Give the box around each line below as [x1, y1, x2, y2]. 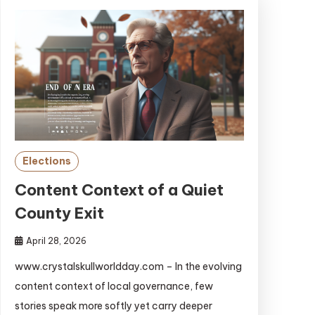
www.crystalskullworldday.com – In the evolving [14, 260, 242, 274]
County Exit [14, 203, 104, 224]
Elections [22, 155, 71, 168]
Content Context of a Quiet [14, 180, 224, 200]
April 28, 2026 [25, 236, 86, 247]
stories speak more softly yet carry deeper [14, 300, 212, 313]
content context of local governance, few [14, 280, 213, 293]
